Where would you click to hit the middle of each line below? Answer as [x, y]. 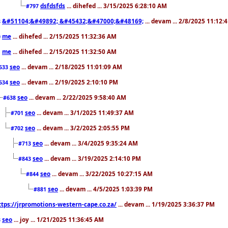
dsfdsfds [53, 5]
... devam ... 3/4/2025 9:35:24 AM [90, 143]
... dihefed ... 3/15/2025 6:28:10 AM [116, 5]
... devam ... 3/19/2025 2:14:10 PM [92, 158]
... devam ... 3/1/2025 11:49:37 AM [84, 112]
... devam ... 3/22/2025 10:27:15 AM [102, 173]
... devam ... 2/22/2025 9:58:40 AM [77, 97]
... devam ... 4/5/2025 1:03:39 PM [105, 189]
